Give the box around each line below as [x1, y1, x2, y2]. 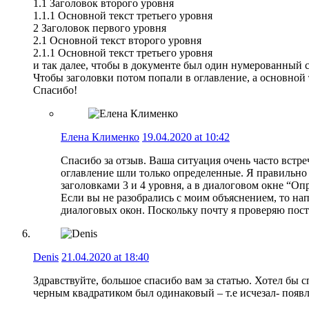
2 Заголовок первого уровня [33, 21, 166, 34]
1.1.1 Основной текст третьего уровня [33, 9, 212, 21]
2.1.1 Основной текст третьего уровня [33, 46, 212, 59]
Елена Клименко [61, 130, 139, 143]
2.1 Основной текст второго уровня [33, 34, 201, 46]
